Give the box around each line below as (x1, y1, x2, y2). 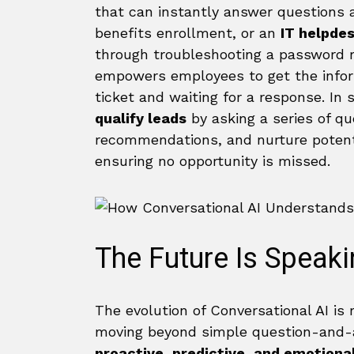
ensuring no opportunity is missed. (95, 153, 330, 169)
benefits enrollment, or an (95, 24, 281, 41)
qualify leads (95, 110, 186, 126)
